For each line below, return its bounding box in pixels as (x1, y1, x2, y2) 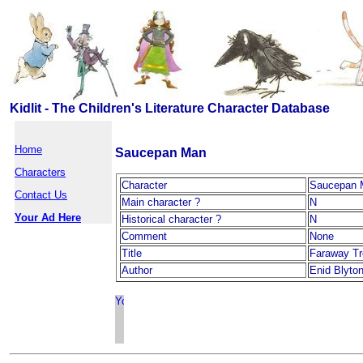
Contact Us (15, 189, 67, 201)
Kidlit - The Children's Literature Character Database (10, 101, 330, 115)
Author (122, 264, 152, 276)
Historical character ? (122, 213, 221, 225)
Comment (122, 230, 167, 242)
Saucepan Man (115, 146, 207, 160)
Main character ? (122, 196, 200, 208)
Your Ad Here (15, 211, 81, 224)
